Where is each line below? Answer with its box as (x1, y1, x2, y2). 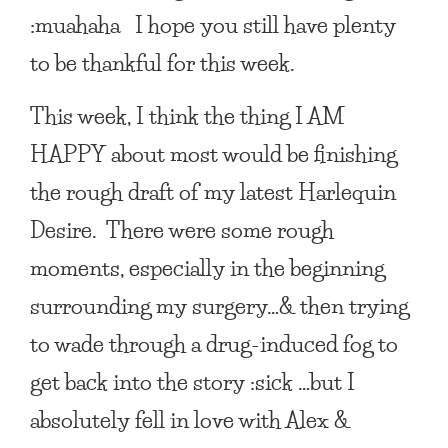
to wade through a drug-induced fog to (30, 324, 398, 362)
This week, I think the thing (30, 96, 295, 134)
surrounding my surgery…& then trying (30, 286, 409, 324)
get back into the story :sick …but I (30, 362, 355, 400)
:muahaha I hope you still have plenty (30, 5, 396, 43)
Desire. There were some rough (30, 210, 334, 248)
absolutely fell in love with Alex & (30, 400, 350, 438)
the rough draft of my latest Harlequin (30, 172, 396, 210)
